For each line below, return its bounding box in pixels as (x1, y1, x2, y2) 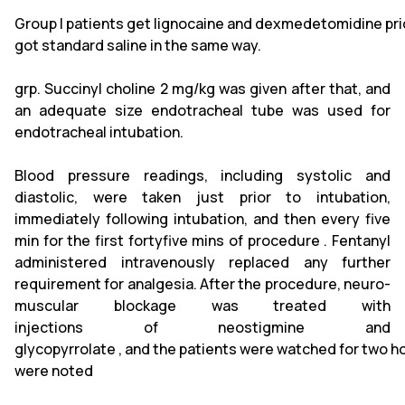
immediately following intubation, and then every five (14, 209, 391, 229)
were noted (14, 361, 93, 381)
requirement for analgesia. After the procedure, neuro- (14, 274, 391, 294)
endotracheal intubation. (14, 122, 184, 142)
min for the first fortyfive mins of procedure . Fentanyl (14, 231, 391, 250)
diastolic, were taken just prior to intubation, (14, 187, 391, 207)
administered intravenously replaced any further (14, 252, 391, 272)
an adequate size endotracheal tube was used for (14, 100, 391, 120)
